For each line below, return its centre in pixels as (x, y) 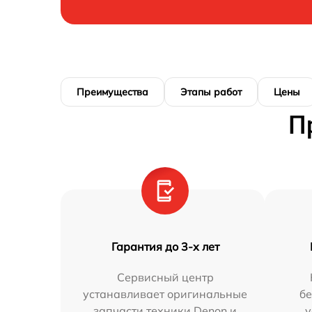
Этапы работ (211, 92)
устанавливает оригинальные (165, 294)
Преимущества (112, 92)
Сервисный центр (165, 278)
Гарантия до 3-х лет (165, 247)
